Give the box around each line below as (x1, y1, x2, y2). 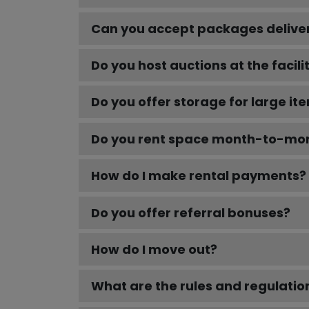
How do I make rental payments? (91, 167, 306, 185)
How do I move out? (91, 241, 217, 259)
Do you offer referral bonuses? (91, 203, 290, 221)
